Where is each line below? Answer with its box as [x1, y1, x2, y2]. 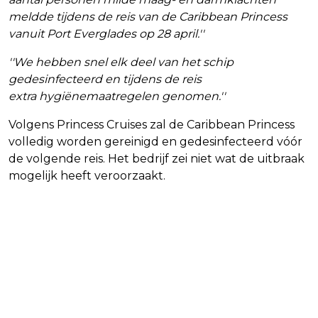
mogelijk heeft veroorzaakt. [9, 169, 165, 183]
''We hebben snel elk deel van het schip [9, 55, 234, 70]
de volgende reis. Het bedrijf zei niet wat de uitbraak [9, 152, 305, 166]
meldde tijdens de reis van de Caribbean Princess [9, 10, 287, 24]
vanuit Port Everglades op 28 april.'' [9, 27, 204, 41]
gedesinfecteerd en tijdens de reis [9, 72, 202, 87]
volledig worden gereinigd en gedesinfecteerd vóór [9, 135, 302, 149]
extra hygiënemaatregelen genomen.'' [9, 89, 225, 104]
